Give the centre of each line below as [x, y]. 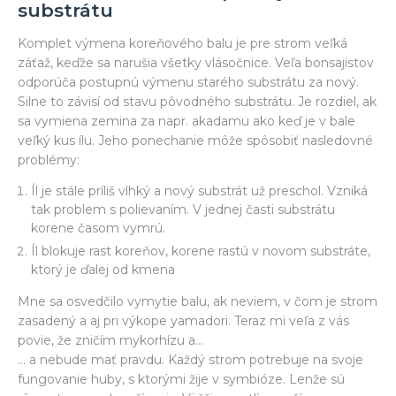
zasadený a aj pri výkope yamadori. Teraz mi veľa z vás [183, 320]
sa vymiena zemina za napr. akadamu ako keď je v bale [187, 121]
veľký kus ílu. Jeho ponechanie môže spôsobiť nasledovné [195, 140]
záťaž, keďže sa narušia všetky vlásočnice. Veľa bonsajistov [196, 62]
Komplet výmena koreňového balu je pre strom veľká [183, 43]
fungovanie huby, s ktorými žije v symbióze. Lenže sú [181, 379]
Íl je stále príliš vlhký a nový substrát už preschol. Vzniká [199, 190]
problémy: [49, 160]
